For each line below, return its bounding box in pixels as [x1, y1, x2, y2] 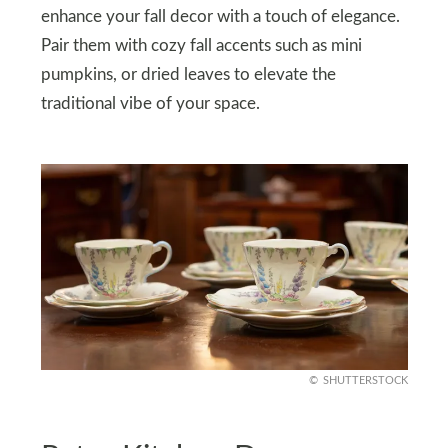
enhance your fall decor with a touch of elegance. [40, 8, 400, 25]
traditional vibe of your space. [40, 95, 260, 112]
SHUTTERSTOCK [322, 374, 408, 386]
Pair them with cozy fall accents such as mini [40, 37, 362, 54]
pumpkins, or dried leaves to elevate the [40, 66, 336, 83]
